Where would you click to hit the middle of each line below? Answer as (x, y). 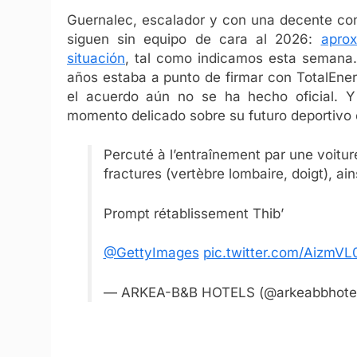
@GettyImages (151, 253)
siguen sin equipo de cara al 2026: (194, 39)
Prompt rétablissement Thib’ (193, 213)
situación (96, 58)
